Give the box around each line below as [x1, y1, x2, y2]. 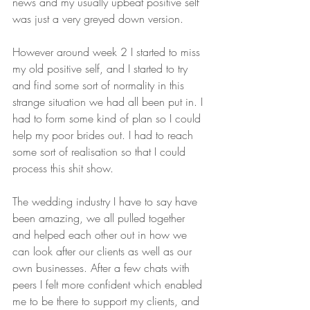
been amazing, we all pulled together [12, 210, 188, 226]
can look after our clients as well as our [12, 244, 195, 259]
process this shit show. [12, 161, 113, 176]
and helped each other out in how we [12, 227, 190, 243]
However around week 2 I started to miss [12, 44, 203, 60]
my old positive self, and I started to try [12, 61, 191, 77]
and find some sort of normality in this [12, 77, 188, 93]
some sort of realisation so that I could [12, 144, 189, 160]
